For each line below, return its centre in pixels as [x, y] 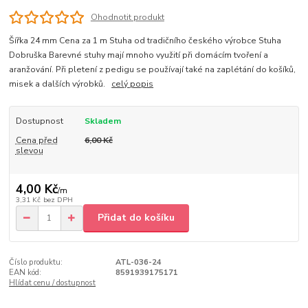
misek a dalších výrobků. [60, 84]
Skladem [102, 121]
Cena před [36, 140]
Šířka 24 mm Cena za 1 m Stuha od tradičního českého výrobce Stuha [145, 40]
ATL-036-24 [138, 262]
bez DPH [58, 200]
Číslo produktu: [36, 262]
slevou [29, 150]
